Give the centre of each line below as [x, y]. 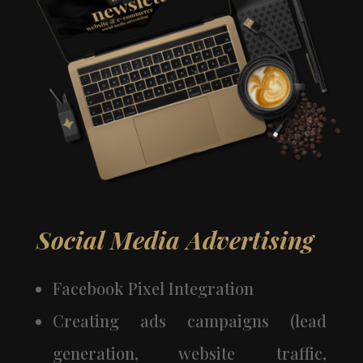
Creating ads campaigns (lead [190, 321]
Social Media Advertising [175, 240]
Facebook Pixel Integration [153, 288]
